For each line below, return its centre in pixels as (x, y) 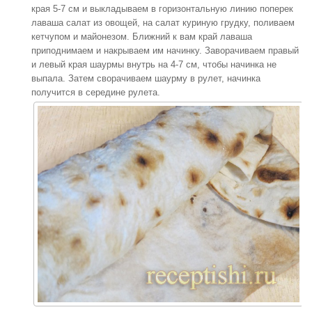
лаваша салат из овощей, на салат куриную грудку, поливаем (163, 23)
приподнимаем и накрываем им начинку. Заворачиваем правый (165, 50)
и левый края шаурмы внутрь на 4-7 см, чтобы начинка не (154, 64)
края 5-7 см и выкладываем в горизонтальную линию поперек (162, 9)
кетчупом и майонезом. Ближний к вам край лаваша (142, 37)
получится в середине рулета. (96, 92)
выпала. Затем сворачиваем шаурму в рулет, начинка (146, 78)
